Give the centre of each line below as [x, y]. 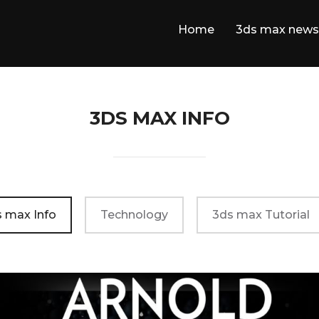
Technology [134, 215]
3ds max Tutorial [261, 215]
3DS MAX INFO [159, 118]
